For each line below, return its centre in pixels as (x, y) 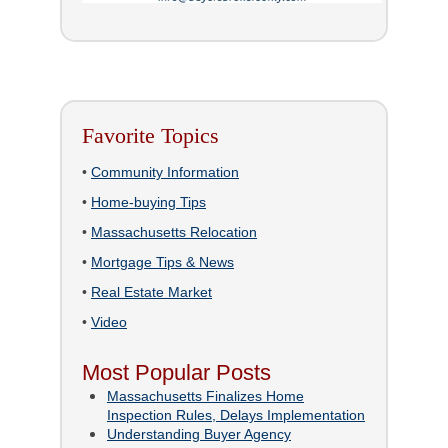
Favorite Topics (150, 135)
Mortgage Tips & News (162, 261)
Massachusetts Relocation (174, 231)
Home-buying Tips (148, 201)
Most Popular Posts (176, 372)
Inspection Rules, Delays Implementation (236, 414)
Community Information (165, 171)
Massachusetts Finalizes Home (205, 395)
